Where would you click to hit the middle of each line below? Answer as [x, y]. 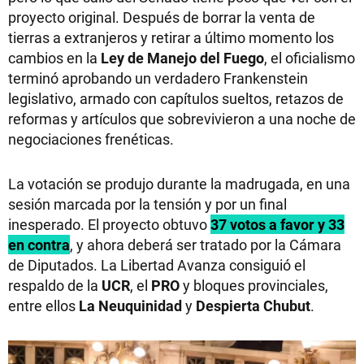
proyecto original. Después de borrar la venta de [162, 17]
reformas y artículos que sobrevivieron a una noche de [182, 118]
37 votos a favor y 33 [277, 224]
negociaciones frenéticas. [91, 139]
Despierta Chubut [253, 305]
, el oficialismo [310, 57]
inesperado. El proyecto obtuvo [109, 224]
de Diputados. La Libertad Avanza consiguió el [157, 264]
